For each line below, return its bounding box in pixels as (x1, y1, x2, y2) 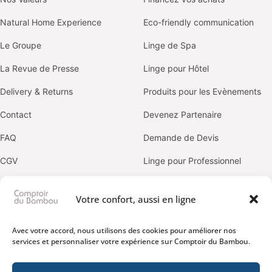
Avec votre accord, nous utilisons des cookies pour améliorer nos (12, 225, 236, 236)
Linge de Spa (143, 39, 196, 50)
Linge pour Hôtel (143, 63, 209, 73)
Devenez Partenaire (143, 109, 222, 120)
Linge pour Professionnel (143, 155, 241, 166)
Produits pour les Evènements (143, 86, 261, 97)
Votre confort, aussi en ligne (76, 193, 196, 205)
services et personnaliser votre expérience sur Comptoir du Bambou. (12, 236, 250, 246)
